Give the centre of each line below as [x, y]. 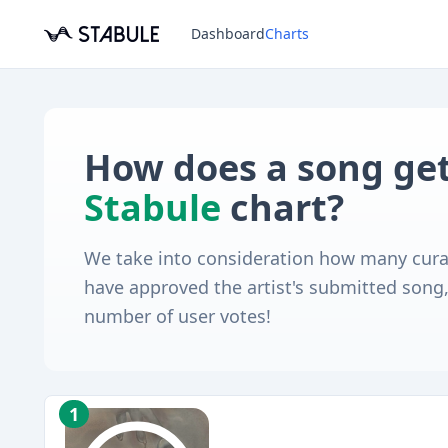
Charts [287, 33]
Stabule [152, 207]
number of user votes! [177, 316]
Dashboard [228, 33]
